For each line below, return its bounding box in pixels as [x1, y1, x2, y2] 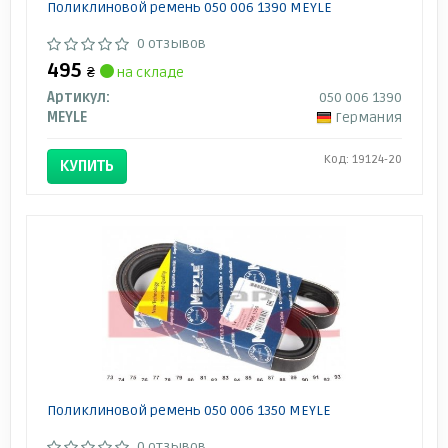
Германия [334, 109, 402, 127]
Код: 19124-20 [323, 152, 402, 168]
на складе [113, 64, 184, 82]
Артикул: [46, 89, 110, 107]
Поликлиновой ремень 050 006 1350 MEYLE [46, 402, 331, 420]
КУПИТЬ [59, 157, 114, 176]
